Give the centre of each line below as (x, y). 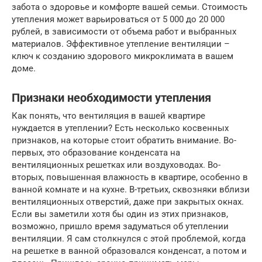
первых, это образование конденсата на (96, 153)
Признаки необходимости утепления (111, 98)
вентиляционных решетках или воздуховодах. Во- (116, 165)
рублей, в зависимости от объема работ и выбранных (124, 32)
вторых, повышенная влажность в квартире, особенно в (130, 177)
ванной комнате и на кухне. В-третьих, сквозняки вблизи (131, 189)
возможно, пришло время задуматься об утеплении (120, 226)
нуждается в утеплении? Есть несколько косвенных (120, 128)
